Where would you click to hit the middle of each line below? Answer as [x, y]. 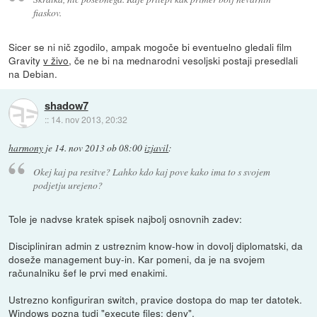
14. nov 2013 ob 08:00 [99, 148]
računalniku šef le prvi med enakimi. [88, 273]
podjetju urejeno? [68, 185]
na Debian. [33, 73]
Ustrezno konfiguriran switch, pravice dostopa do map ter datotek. [156, 300]
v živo [56, 60]
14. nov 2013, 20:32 [89, 120]
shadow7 [66, 106]
